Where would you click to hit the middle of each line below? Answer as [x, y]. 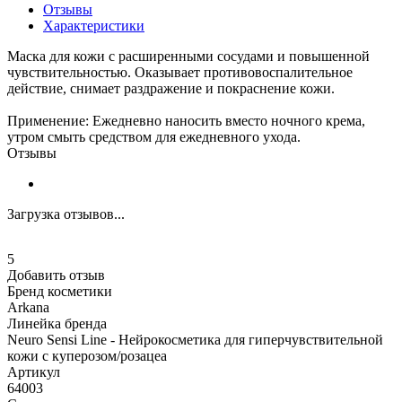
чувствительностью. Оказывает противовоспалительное [180, 72]
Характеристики [94, 25]
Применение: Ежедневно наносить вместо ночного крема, [186, 120]
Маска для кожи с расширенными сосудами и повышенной [188, 56]
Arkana [28, 307]
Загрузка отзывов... [66, 214]
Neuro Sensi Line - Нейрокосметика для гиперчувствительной [195, 339]
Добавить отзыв [56, 275]
